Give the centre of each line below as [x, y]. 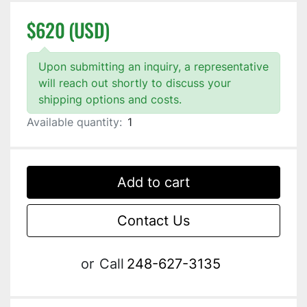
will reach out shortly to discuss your [135, 83]
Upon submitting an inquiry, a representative [153, 67]
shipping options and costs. [110, 100]
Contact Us [153, 221]
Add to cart [153, 183]
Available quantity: [74, 122]
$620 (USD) [68, 30]
